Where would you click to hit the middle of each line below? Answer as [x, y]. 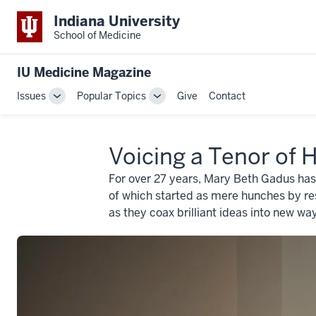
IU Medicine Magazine [84, 72]
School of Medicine [97, 35]
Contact [227, 96]
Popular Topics [111, 96]
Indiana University [117, 21]
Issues [31, 96]
